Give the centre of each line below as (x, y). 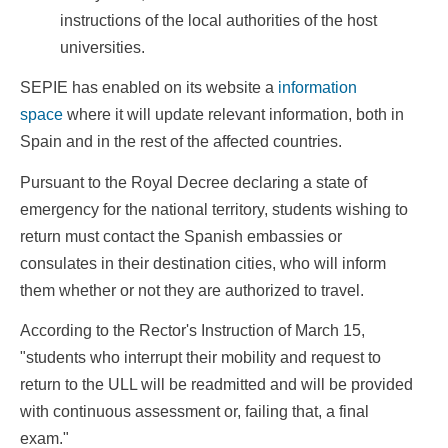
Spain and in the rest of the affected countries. (181, 142)
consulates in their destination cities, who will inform (203, 263)
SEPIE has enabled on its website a (147, 88)
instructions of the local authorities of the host (218, 20)
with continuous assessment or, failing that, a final (194, 412)
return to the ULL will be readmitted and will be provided (216, 385)
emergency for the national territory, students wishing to (214, 209)
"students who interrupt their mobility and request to (200, 358)
